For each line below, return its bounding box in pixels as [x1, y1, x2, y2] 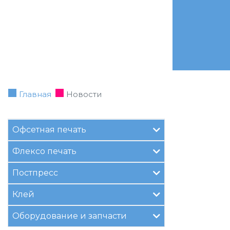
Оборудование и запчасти [12, 211, 127, 221]
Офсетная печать [12, 125, 86, 135]
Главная [19, 89, 51, 99]
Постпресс [12, 168, 58, 178]
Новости [66, 89, 102, 99]
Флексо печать [12, 146, 76, 156]
